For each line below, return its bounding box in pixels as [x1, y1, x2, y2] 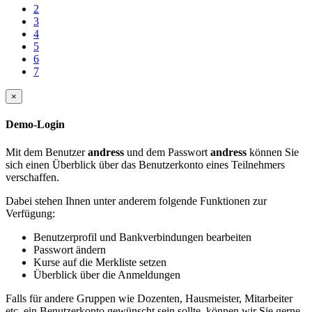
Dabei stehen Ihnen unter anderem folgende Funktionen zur [6, 194, 267, 207]
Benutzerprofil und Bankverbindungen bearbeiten [33, 231, 251, 243]
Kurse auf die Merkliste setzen [33, 256, 166, 268]
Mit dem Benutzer [6, 146, 88, 158]
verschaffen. [6, 171, 59, 183]
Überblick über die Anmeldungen [33, 268, 180, 281]
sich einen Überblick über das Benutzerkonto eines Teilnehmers [6, 158, 285, 171]
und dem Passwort [124, 146, 210, 158]
